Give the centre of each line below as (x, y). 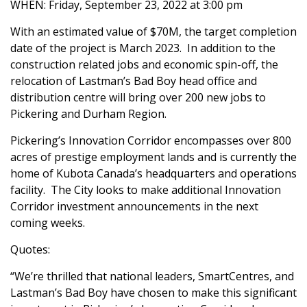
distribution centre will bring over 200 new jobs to (138, 97)
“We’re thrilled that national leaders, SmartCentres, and (152, 276)
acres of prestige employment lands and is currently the (153, 157)
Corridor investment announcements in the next (134, 206)
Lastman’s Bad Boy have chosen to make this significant (153, 293)
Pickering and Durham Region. (90, 114)
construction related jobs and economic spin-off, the (144, 64)
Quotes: (30, 249)
